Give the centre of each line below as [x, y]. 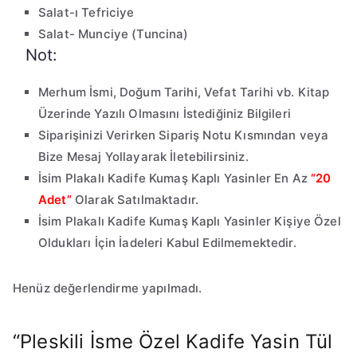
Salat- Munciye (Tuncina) [114, 34]
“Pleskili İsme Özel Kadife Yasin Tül [173, 342]
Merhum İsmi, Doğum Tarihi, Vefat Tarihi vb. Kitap [184, 92]
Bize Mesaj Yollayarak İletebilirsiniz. [143, 157]
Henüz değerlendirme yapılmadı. [108, 288]
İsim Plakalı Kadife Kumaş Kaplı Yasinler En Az [173, 178]
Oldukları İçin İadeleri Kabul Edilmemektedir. [167, 243]
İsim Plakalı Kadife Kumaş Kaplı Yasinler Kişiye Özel [190, 222]
